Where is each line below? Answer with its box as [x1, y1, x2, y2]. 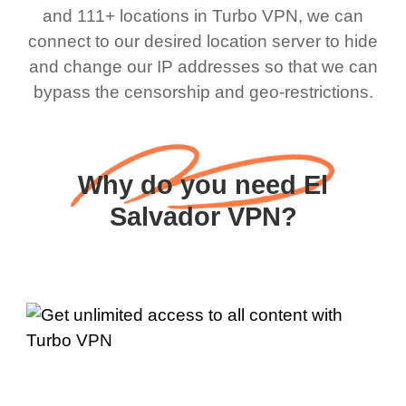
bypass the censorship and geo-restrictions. [33, 82, 373, 101]
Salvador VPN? [109, 202, 297, 232]
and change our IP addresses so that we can [28, 56, 378, 76]
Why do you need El [78, 170, 328, 200]
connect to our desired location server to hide [28, 31, 378, 51]
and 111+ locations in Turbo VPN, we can [43, 5, 363, 25]
